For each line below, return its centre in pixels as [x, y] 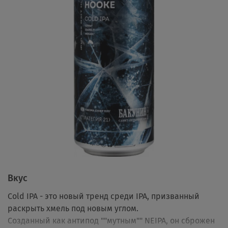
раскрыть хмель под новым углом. [73, 209]
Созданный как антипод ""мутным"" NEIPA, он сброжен [111, 221]
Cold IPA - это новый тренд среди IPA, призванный [104, 196]
